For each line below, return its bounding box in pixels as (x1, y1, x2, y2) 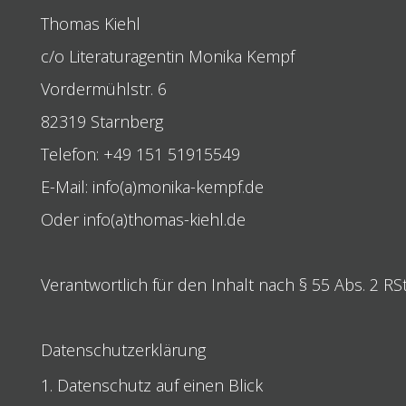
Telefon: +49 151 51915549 (40, 142, 240, 165)
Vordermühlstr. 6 (40, 77, 167, 100)
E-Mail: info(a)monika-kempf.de (40, 175, 264, 198)
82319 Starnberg (40, 110, 163, 132)
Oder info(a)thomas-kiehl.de (40, 208, 246, 230)
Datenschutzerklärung (40, 338, 206, 361)
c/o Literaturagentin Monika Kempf (40, 44, 295, 67)
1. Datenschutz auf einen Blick (40, 373, 263, 396)
